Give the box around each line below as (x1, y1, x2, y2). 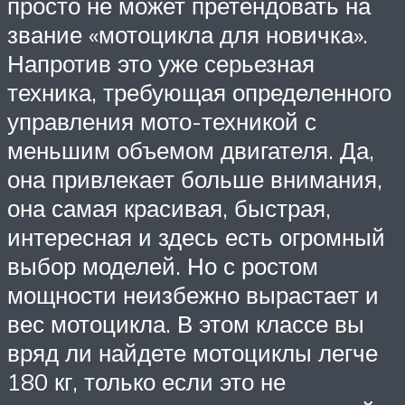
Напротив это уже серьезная (7, 49, 315, 79)
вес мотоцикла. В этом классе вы (7, 309, 364, 339)
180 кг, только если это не (7, 367, 286, 397)
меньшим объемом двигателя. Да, (7, 136, 374, 165)
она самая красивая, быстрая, (7, 193, 331, 223)
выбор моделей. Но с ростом (7, 251, 318, 281)
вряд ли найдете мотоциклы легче (7, 338, 378, 368)
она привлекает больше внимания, (7, 165, 382, 194)
